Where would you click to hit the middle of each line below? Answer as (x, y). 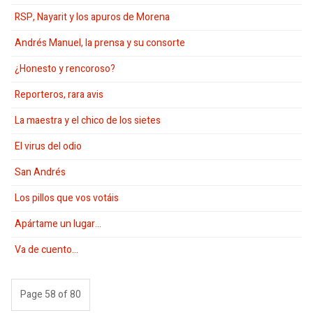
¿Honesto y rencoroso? (65, 68)
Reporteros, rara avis (59, 94)
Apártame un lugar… (58, 224)
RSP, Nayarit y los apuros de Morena (92, 17)
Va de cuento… (46, 249)
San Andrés (40, 172)
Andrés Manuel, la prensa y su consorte (100, 43)
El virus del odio (48, 146)
